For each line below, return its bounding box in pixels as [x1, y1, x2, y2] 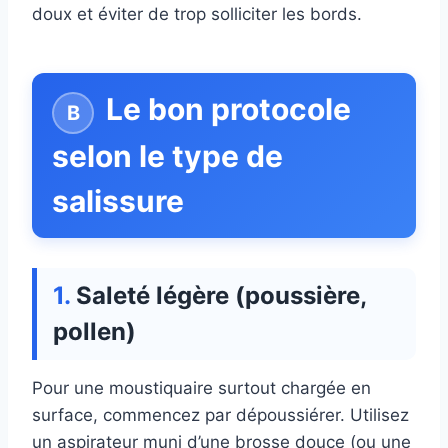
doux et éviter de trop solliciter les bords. [32, 4, 362, 25]
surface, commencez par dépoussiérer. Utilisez [32, 405, 409, 426]
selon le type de [52, 138, 283, 175]
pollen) [53, 317, 136, 347]
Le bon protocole [106, 91, 351, 128]
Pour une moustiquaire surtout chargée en [32, 378, 371, 399]
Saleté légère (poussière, [76, 281, 367, 311]
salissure [52, 183, 184, 220]
